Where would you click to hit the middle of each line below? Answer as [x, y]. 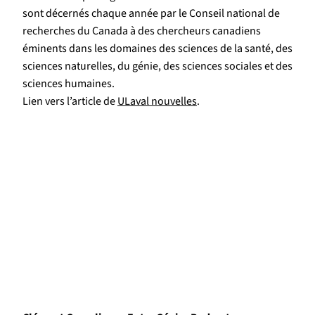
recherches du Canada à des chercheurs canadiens [142, 31]
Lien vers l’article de [70, 102]
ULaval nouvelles [157, 102]
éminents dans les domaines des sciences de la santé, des [157, 49]
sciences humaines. [69, 84]
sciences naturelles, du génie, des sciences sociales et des [157, 66]
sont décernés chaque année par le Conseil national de [151, 14]
